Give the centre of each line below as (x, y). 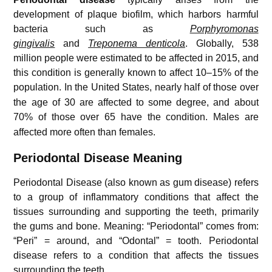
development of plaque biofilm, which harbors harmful (136, 15)
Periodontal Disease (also (71, 183)
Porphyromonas (224, 29)
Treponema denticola (137, 44)
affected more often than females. (85, 132)
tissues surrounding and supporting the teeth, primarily (136, 212)
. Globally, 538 (222, 44)
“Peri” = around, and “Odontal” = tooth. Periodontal (136, 241)
